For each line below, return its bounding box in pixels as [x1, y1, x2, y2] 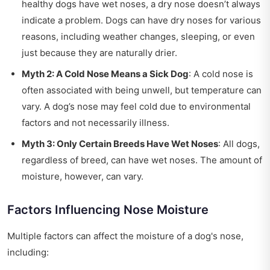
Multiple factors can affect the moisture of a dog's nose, [7, 230, 243, 242]
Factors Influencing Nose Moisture [7, 202, 209, 217]
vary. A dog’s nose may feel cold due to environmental [22, 100, 251, 112]
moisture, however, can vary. [22, 170, 143, 182]
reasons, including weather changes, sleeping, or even [22, 30, 255, 42]
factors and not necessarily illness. [22, 116, 169, 128]
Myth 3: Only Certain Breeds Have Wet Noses [22, 137, 218, 149]
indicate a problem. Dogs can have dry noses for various [22, 14, 261, 26]
